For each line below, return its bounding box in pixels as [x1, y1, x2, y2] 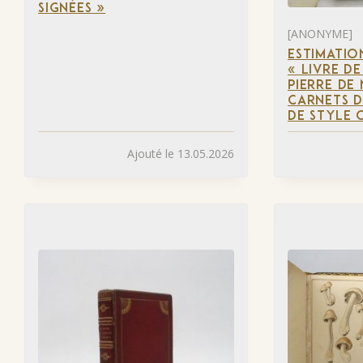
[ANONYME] [288, 25, 352, 41]
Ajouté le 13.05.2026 [127, 146, 234, 162]
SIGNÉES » [38, 2, 106, 15]
